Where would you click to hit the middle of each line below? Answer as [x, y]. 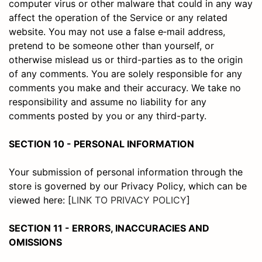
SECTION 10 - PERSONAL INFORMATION [101, 144]
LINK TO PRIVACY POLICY [129, 200]
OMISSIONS [35, 242]
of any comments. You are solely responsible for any [125, 73]
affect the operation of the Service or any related [118, 17]
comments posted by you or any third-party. [108, 116]
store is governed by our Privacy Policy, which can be [128, 186]
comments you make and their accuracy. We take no [125, 87]
